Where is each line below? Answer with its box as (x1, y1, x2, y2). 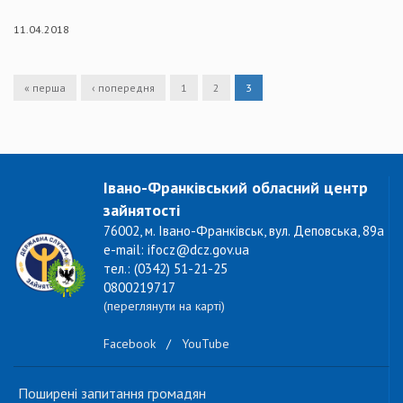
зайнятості (103, 200, 180, 220)
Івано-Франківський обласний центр (103, 177, 368, 198)
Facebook (103, 336, 156, 353)
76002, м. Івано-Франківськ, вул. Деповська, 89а (103, 222, 384, 239)
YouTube (182, 336, 229, 353)
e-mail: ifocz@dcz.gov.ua (103, 241, 249, 258)
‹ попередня (92, 81, 155, 94)
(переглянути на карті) (103, 298, 225, 314)
